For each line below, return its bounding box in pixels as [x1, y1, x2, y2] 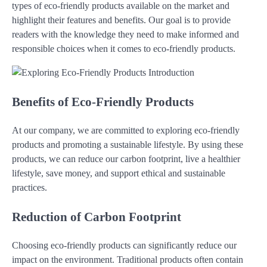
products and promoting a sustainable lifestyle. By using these [12, 139, 243, 150]
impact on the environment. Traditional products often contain [12, 254, 243, 265]
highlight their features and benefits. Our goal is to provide [12, 15, 231, 26]
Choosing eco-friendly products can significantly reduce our [12, 240, 237, 250]
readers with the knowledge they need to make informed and [12, 29, 239, 40]
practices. [12, 182, 47, 193]
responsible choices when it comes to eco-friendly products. [12, 44, 235, 54]
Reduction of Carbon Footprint [12, 209, 181, 223]
